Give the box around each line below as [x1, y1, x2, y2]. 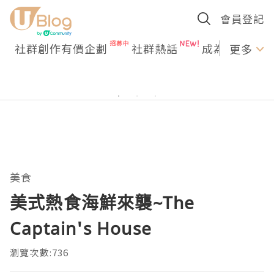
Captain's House [10, 217, 152, 240]
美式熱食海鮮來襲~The [10, 191, 195, 214]
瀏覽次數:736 [10, 246, 69, 259]
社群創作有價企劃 [15, 40, 108, 56]
